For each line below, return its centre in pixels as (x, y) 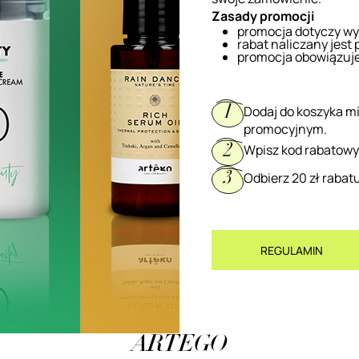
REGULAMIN (292, 250)
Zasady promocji (263, 16)
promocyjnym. (285, 129)
